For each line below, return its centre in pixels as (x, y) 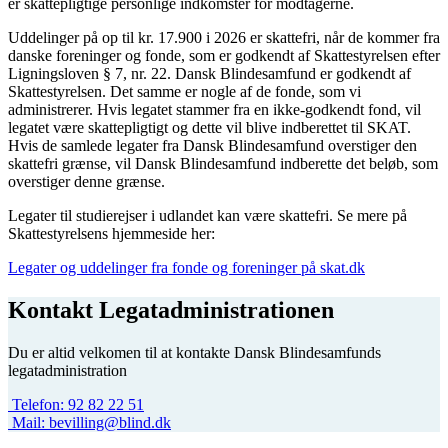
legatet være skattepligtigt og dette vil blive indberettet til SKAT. (209, 128)
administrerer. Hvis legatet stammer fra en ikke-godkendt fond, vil (214, 110)
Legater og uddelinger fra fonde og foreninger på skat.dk (186, 268)
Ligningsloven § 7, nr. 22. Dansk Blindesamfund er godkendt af (209, 74)
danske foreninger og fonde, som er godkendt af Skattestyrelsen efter (224, 56)
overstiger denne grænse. (86, 182)
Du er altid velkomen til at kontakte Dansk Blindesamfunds (194, 352)
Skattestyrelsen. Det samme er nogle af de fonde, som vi (184, 92)
